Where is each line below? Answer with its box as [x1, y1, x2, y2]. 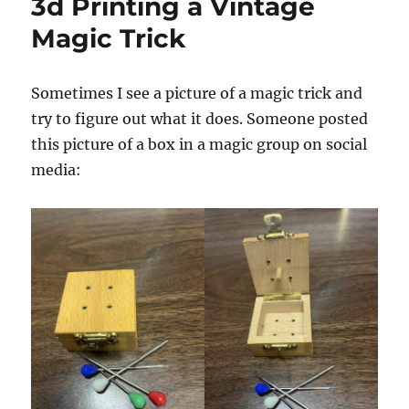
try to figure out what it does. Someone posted [31, 110, 369, 128]
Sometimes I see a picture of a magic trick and [31, 84, 363, 102]
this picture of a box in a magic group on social [31, 135, 368, 153]
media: [31, 161, 82, 179]
